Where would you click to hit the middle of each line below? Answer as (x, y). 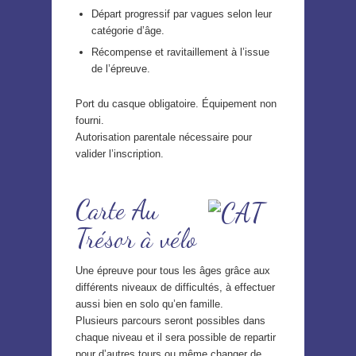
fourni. (90, 120)
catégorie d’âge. (128, 30)
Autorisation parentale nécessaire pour (164, 137)
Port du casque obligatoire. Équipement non (176, 103)
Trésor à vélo (136, 238)
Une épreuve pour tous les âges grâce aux (173, 270)
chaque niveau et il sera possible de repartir (176, 337)
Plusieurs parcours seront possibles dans (170, 320)
